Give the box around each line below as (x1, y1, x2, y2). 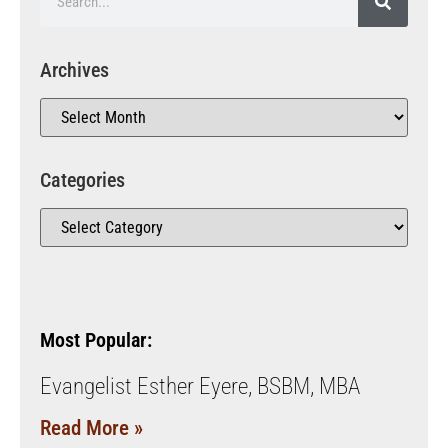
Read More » (40, 415, 143, 440)
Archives (40, 57, 109, 82)
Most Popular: (40, 327, 152, 352)
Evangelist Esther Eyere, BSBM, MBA (40, 372, 360, 400)
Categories (40, 167, 125, 192)
